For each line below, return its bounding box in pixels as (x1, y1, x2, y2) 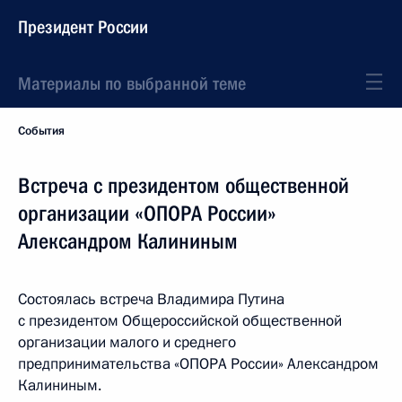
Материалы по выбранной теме (18, 73, 246, 94)
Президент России (18, 16, 148, 38)
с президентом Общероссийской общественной (18, 310, 342, 331)
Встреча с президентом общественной (18, 173, 349, 198)
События (18, 123, 65, 139)
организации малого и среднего (18, 332, 236, 353)
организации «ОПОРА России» (18, 201, 276, 226)
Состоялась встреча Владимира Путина (18, 289, 284, 310)
